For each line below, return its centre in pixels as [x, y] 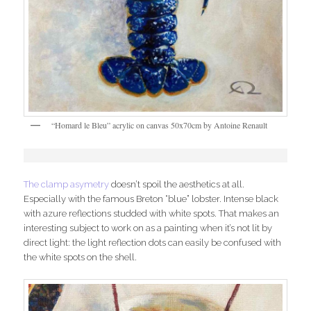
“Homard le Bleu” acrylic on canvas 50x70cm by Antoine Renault [160, 125]
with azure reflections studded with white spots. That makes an [152, 214]
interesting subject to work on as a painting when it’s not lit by [148, 228]
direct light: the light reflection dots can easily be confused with [153, 243]
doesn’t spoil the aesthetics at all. [177, 185]
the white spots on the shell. [81, 258]
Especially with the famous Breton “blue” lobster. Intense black [151, 199]
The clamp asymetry [67, 185]
